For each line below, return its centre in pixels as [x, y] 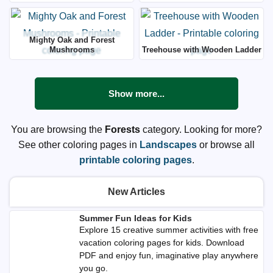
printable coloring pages [135, 160]
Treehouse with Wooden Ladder [201, 50]
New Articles [136, 192]
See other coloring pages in [79, 145]
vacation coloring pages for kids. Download [162, 243]
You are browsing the [58, 129]
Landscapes [168, 145]
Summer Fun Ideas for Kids [136, 218]
